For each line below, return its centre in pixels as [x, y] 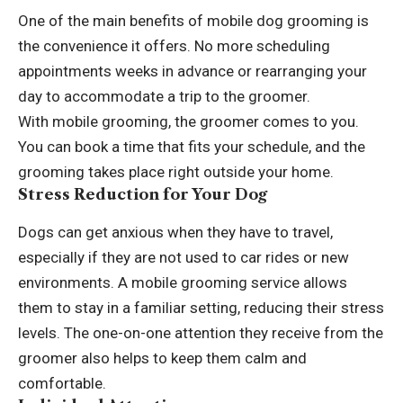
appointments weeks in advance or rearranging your [193, 72]
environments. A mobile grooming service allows [183, 282]
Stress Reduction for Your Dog [143, 195]
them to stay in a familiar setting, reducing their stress [201, 307]
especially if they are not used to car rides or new [184, 257]
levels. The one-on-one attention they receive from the [201, 332]
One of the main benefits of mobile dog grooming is [193, 21]
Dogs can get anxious [91, 232]
